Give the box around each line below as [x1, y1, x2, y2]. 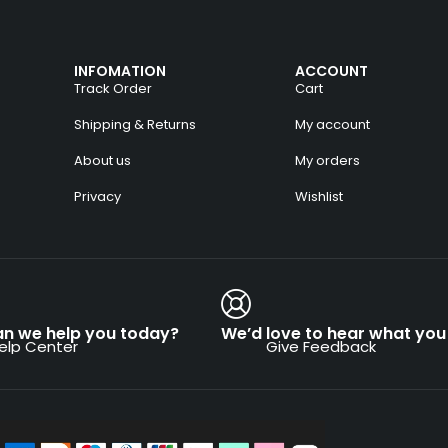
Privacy [73, 187, 121, 207]
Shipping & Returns [73, 115, 196, 135]
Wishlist [294, 187, 343, 207]
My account [294, 115, 370, 135]
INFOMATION [73, 61, 166, 82]
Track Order [73, 79, 152, 99]
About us [73, 151, 131, 171]
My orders [294, 151, 360, 171]
